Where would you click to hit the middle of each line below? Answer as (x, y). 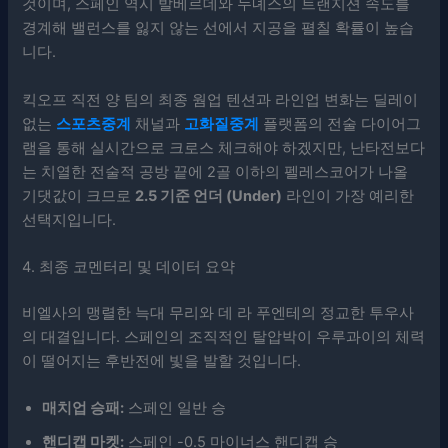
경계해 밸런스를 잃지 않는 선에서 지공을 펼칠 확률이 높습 (218, 28)
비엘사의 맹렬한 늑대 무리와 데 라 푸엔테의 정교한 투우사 (218, 312)
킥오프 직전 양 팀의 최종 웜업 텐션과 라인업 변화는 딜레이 (220, 99)
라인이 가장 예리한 (348, 195)
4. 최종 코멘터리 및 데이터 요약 (129, 267)
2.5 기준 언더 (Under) (209, 195)
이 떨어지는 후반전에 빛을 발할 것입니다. (162, 360)
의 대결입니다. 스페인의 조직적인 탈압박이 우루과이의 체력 (224, 336)
